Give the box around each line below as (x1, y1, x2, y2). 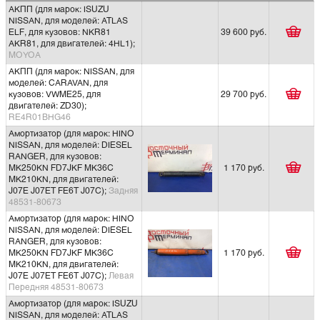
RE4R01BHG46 (9, 113, 71, 122)
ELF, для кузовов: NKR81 (9, 28, 111, 37)
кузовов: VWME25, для (9, 90, 101, 99)
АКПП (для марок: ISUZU (9, 5, 109, 14)
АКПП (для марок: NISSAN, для (9, 67, 134, 76)
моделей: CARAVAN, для (9, 79, 108, 88)
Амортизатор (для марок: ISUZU (9, 299, 138, 309)
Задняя (109, 186, 138, 196)
